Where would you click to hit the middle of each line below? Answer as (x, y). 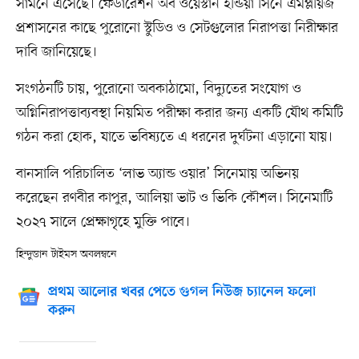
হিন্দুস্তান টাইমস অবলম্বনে (66, 255)
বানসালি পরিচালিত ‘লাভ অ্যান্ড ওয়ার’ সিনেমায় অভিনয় (157, 173)
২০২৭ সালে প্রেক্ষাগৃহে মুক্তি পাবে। (103, 222)
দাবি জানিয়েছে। (56, 52)
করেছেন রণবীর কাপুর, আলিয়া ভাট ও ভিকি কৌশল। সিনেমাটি (174, 198)
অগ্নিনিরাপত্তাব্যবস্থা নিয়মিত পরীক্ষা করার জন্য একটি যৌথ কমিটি (179, 113)
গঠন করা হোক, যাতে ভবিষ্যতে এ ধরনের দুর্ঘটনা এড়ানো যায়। (174, 137)
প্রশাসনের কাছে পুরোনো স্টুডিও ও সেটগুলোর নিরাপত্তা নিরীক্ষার (177, 28)
